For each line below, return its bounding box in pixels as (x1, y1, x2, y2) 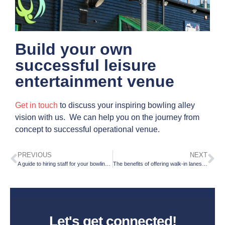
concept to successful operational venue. (15, 125, 162, 134)
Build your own (15, 40, 133, 59)
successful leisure (15, 56, 156, 75)
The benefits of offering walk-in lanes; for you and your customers (201, 161, 207, 167)
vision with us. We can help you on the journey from (15, 113, 199, 122)
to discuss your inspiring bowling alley (58, 101, 195, 110)
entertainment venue (15, 72, 174, 91)
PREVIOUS (18, 151, 52, 159)
